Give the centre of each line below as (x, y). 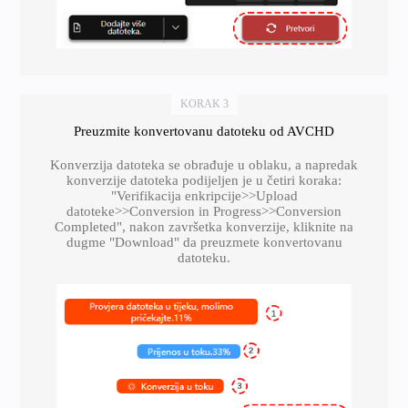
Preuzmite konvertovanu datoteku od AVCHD (204, 131)
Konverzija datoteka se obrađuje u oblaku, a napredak (204, 164)
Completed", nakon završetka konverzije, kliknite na (204, 226)
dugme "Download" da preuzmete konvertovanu (204, 242)
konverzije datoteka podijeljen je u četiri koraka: (204, 180)
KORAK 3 (204, 103)
